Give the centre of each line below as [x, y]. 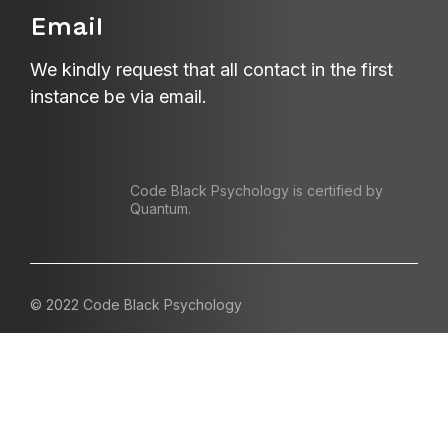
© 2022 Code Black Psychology [136, 305]
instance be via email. [118, 97]
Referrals [66, 400]
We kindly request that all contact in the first [211, 70]
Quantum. [160, 209]
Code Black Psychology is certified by [256, 191]
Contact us [75, 360]
